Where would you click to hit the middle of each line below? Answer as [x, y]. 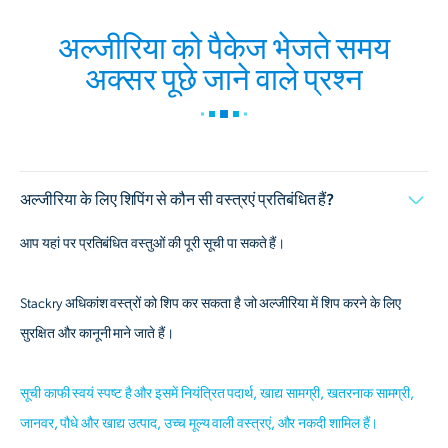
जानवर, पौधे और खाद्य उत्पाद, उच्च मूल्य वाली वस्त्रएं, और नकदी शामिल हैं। [199, 423]
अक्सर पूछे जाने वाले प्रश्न [224, 80]
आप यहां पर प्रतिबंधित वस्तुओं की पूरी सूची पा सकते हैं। [153, 243]
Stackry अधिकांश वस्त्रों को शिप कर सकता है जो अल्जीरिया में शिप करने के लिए [210, 303]
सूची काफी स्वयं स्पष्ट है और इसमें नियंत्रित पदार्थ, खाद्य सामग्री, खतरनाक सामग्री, [217, 393]
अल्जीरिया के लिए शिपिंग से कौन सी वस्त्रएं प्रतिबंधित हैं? [177, 199]
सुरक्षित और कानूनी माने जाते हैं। [97, 333]
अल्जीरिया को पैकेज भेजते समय [224, 49]
